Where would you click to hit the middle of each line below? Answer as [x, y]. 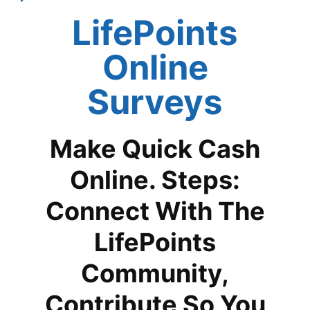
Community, [155, 273]
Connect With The [155, 211]
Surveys [155, 102]
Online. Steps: [155, 180]
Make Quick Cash [155, 148]
